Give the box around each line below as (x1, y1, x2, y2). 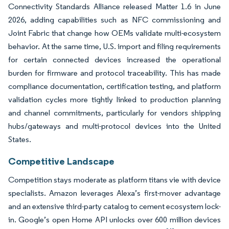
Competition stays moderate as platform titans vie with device (8, 174, 221, 185)
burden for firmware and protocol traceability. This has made (8, 67, 221, 78)
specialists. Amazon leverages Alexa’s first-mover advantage (8, 188, 221, 198)
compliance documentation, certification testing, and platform (8, 81, 221, 91)
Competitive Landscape (8, 154, 114, 167)
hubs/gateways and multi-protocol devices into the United (8, 121, 221, 131)
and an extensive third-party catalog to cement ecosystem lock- (8, 201, 221, 211)
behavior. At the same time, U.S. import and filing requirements (8, 41, 221, 51)
